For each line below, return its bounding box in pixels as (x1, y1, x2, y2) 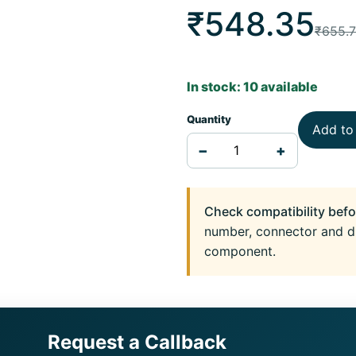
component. (203, 243, 276, 259)
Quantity (186, 113, 231, 126)
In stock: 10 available (186, 79, 318, 95)
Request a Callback (47, 331, 226, 354)
